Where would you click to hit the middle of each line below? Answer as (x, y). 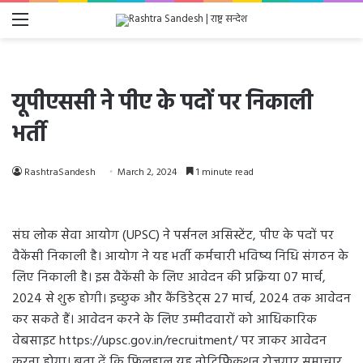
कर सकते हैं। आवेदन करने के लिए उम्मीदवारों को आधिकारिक (164, 320)
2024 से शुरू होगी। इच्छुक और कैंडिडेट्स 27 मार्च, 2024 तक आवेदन (181, 299)
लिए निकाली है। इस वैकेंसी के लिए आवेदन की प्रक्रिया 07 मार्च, (169, 278)
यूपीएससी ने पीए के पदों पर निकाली (162, 103)
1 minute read (224, 173)
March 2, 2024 (147, 173)
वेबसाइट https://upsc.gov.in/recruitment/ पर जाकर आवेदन (169, 341)
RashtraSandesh (60, 173)
